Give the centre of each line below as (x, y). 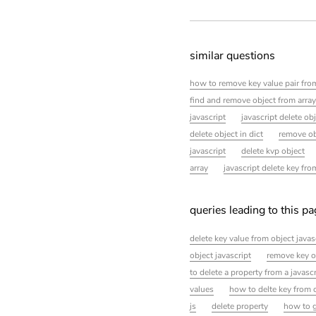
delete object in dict (226, 134)
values (201, 290)
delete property (239, 306)
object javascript (220, 256)
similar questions (232, 55)
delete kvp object (273, 151)
